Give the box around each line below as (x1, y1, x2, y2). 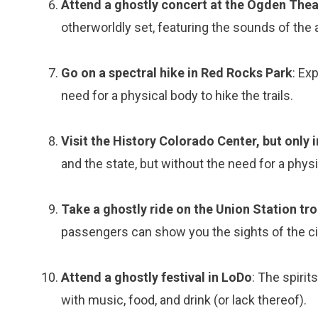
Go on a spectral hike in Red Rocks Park (61, 65, 292, 80)
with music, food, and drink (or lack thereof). (61, 292, 307, 307)
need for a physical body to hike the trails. (61, 88, 293, 103)
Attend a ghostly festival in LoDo (61, 270, 252, 285)
